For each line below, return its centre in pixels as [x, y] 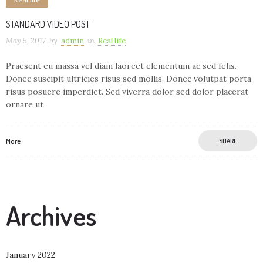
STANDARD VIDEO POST [48, 24]
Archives [51, 215]
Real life [112, 41]
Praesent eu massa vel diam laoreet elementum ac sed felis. [121, 65]
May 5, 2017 [26, 41]
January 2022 [31, 254]
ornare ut [25, 104]
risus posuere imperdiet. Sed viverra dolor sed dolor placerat [127, 91]
